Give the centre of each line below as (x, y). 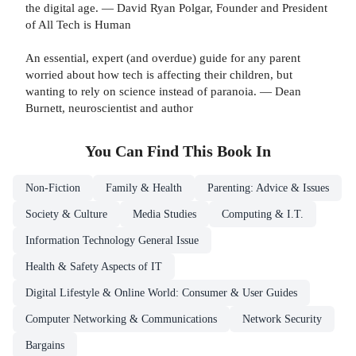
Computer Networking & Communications (121, 319)
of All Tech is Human (78, 24)
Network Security (282, 319)
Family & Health (144, 188)
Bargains (45, 345)
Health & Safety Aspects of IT (94, 266)
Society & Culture (66, 214)
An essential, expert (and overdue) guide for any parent (163, 57)
